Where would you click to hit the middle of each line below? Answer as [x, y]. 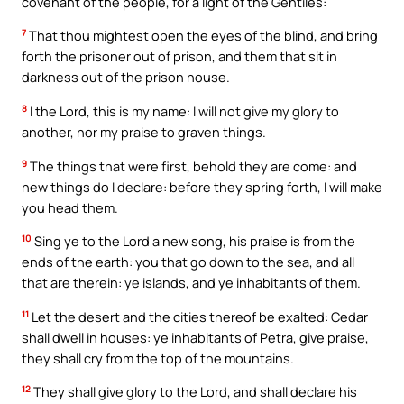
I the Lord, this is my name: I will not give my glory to [183, 111]
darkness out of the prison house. [126, 77]
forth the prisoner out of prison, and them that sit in [179, 56]
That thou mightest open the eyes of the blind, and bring [202, 36]
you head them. [70, 207]
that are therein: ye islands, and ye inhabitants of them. [191, 283]
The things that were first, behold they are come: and [192, 165]
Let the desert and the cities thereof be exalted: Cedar [198, 316]
